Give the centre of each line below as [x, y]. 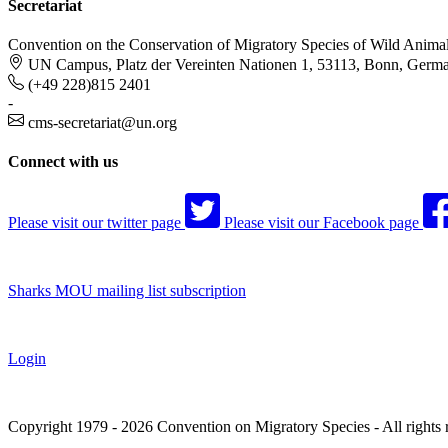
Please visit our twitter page [94, 222]
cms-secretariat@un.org [102, 123]
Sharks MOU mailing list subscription [127, 290]
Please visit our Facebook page [321, 222]
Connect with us [63, 162]
